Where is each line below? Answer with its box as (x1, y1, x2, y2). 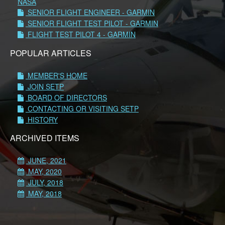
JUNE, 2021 (26, 155, 66, 165)
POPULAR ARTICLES (10, 47, 91, 59)
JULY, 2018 (26, 177, 63, 187)
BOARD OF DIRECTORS (26, 92, 107, 102)
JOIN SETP (26, 81, 64, 91)
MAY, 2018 (26, 188, 62, 198)
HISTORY (26, 114, 58, 125)
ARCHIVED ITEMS (10, 132, 79, 144)
